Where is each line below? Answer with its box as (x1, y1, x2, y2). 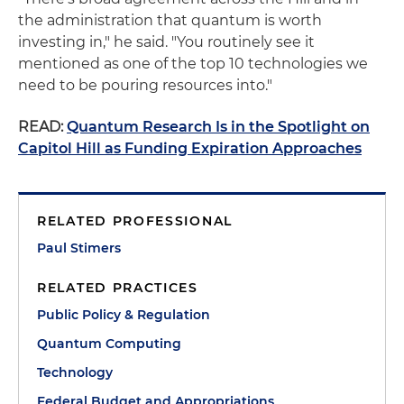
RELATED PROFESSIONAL (37, 213, 233, 229)
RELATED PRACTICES (37, 280, 198, 296)
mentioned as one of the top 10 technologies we (18, 55, 368, 72)
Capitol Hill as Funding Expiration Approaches (18, 140, 362, 157)
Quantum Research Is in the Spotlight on (67, 118, 370, 135)
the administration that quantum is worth (18, 12, 322, 29)
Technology (37, 364, 113, 381)
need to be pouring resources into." (18, 77, 272, 94)
